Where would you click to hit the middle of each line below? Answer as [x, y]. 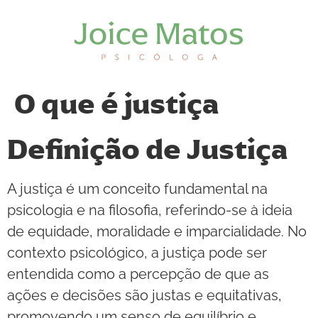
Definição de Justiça [147, 149]
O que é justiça [116, 104]
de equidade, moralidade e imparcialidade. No [157, 231]
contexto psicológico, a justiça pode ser [137, 253]
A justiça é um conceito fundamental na [137, 189]
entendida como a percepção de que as [138, 274]
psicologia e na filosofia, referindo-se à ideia [150, 210]
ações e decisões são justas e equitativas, [144, 295]
